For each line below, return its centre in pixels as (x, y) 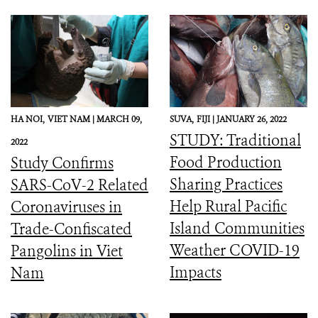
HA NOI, (28, 119)
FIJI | (207, 119)
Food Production (226, 162)
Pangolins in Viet (67, 251)
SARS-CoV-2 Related (79, 185)
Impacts (196, 272)
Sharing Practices (226, 184)
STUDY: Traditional (235, 140)
